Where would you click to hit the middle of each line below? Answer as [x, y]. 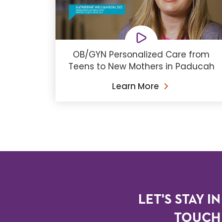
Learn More [136, 86]
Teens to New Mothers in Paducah [141, 67]
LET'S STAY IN [180, 200]
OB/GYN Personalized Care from [141, 55]
